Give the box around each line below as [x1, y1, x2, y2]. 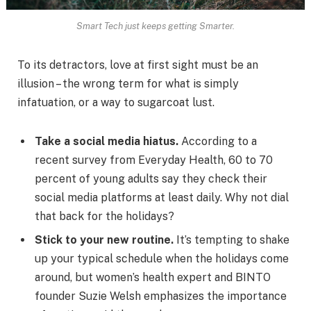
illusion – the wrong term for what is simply [17, 76, 239, 90]
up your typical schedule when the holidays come [35, 251, 289, 265]
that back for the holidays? [35, 209, 174, 223]
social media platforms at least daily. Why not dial [35, 190, 289, 204]
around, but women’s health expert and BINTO [35, 270, 271, 284]
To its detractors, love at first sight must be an [17, 58, 258, 72]
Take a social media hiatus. [35, 134, 178, 148]
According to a [178, 134, 257, 148]
